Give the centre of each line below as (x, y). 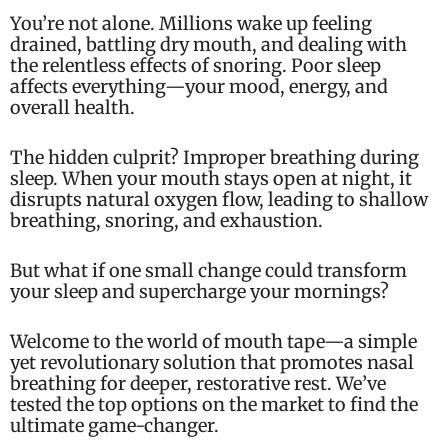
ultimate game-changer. (114, 425)
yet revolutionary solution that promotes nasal (212, 362)
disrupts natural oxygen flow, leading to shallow (219, 200)
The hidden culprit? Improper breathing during (214, 158)
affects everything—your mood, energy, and (199, 87)
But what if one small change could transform (208, 270)
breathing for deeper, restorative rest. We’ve (198, 383)
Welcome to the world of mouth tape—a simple (213, 341)
